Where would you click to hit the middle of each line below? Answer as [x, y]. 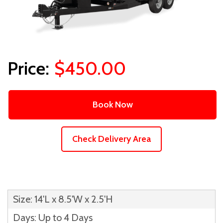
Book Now [112, 104]
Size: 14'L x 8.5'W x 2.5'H [63, 199]
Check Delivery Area [111, 139]
